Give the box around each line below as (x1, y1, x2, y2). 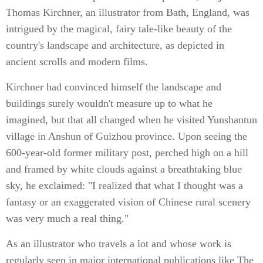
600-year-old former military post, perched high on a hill (6, 147, 248, 159)
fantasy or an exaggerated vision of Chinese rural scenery (6, 196, 251, 208)
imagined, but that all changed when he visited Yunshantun (6, 114, 257, 126)
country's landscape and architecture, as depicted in (6, 39, 224, 51)
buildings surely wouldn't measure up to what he (6, 97, 213, 109)
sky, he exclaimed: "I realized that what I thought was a (6, 180, 243, 191)
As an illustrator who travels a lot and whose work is (6, 238, 231, 249)
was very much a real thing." (6, 213, 129, 224)
